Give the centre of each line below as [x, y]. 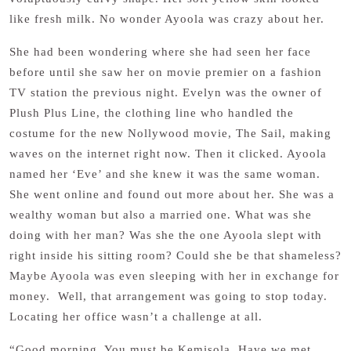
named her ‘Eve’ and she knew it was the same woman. [165, 174]
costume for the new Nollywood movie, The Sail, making [170, 133]
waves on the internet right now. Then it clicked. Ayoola [168, 154]
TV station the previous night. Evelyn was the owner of [166, 92]
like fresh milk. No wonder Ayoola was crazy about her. [169, 19]
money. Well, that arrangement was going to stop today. [168, 296]
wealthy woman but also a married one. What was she [161, 215]
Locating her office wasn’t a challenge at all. [138, 317]
